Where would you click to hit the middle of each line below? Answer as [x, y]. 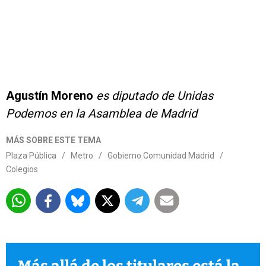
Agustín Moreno [50, 96]
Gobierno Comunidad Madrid [161, 156]
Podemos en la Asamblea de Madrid [102, 113]
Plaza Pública [31, 156]
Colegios [22, 169]
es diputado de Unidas [153, 96]
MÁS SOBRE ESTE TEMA [53, 140]
